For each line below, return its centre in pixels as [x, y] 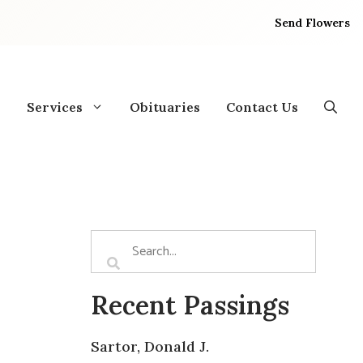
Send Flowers [313, 22]
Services [55, 107]
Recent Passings [190, 305]
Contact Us [262, 107]
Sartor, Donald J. [150, 346]
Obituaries [165, 107]
